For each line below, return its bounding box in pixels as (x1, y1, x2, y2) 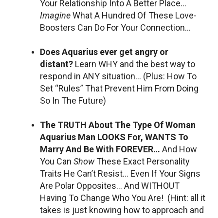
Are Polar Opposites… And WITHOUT (40, 180, 180, 191)
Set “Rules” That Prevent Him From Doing (40, 83, 199, 93)
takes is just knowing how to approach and (40, 204, 204, 215)
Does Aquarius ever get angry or (40, 46, 168, 57)
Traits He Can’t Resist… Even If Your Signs (40, 168, 200, 179)
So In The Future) (40, 95, 106, 106)
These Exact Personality (94, 156, 190, 166)
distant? (40, 58, 75, 69)
